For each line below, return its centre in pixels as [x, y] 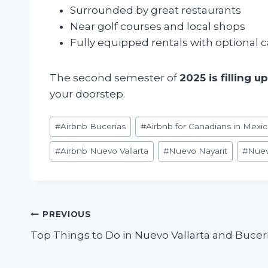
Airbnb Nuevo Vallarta [105, 151]
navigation [77, 243]
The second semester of [115, 78]
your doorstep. [87, 94]
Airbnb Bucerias [93, 127]
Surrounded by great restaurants [156, 10]
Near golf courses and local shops [158, 27]
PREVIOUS [67, 214]
